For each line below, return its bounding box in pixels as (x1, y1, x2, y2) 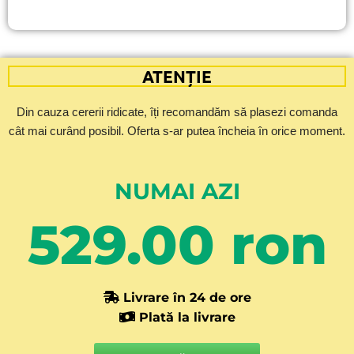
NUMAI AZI (114, 177, 240, 205)
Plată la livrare (138, 309, 235, 325)
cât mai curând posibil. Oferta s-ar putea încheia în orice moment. (9, 123, 345, 137)
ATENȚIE (142, 65, 212, 87)
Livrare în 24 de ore (122, 289, 251, 305)
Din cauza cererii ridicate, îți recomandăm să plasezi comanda (17, 104, 337, 119)
